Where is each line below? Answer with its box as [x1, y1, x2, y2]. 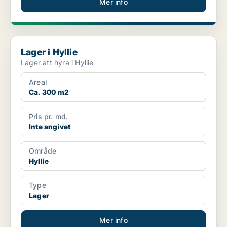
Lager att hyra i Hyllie [21, 58, 94, 67]
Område [29, 146, 57, 156]
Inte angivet [29, 122, 71, 131]
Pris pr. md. [29, 112, 68, 121]
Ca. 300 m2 [29, 88, 69, 97]
